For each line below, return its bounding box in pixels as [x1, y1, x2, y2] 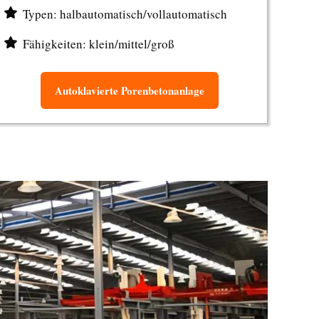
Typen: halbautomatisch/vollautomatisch [23, 6, 228, 22]
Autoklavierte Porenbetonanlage [54, 83, 204, 98]
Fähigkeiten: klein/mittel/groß [23, 36, 175, 52]
